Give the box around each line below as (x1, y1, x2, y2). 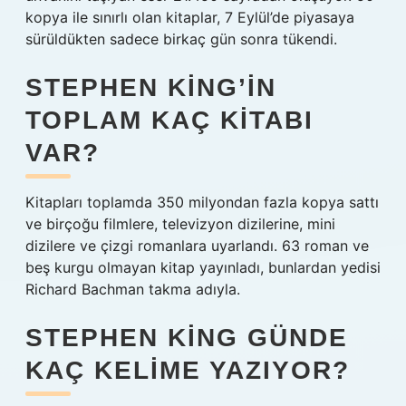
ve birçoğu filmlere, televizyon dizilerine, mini (25, 215, 335, 233)
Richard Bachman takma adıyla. (25, 280, 240, 298)
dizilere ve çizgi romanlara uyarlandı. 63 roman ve (25, 237, 369, 255)
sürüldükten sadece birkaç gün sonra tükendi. (25, 30, 337, 48)
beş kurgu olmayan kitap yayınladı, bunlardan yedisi (25, 258, 381, 276)
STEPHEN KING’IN (25, 73, 276, 101)
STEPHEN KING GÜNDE (25, 324, 348, 352)
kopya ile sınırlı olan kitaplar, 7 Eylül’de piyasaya (25, 8, 354, 26)
